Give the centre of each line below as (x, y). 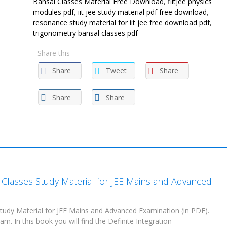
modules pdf (53, 12)
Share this (53, 53)
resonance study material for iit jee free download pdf (121, 23)
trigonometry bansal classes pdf (85, 33)
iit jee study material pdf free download (142, 12)
